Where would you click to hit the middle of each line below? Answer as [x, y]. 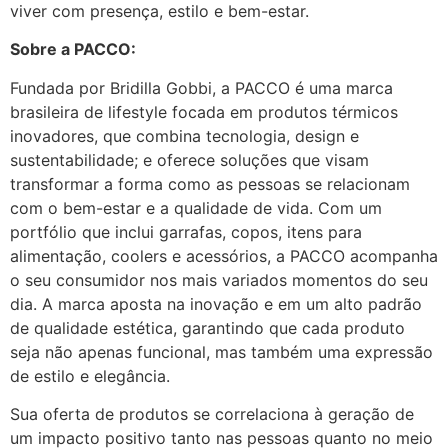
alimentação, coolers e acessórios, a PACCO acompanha [224, 255]
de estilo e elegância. [92, 375]
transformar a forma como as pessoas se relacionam [210, 183]
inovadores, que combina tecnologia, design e [184, 135]
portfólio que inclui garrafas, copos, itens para [186, 231]
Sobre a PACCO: [75, 49]
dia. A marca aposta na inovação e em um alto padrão [216, 303]
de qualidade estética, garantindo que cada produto [207, 327]
